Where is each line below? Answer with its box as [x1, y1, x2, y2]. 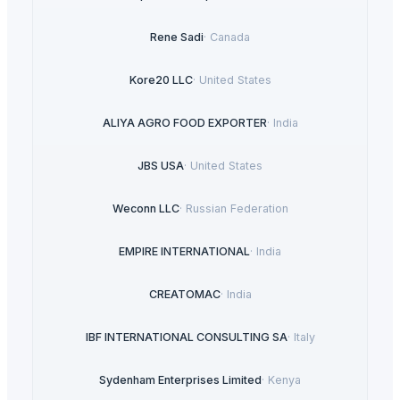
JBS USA [137, 159, 184, 173]
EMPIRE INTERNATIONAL [119, 245, 250, 259]
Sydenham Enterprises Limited [99, 373, 262, 387]
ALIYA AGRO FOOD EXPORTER [102, 116, 267, 130]
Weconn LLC [112, 202, 179, 216]
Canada [210, 30, 250, 45]
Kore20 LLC [129, 73, 193, 87]
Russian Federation [185, 202, 288, 216]
